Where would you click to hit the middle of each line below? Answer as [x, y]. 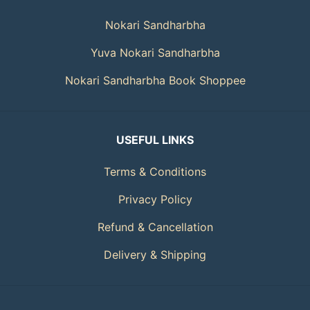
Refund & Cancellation [155, 227]
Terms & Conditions [155, 171]
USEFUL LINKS [155, 139]
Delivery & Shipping [155, 254]
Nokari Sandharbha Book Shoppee [155, 80]
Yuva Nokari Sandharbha [155, 52]
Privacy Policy [155, 199]
